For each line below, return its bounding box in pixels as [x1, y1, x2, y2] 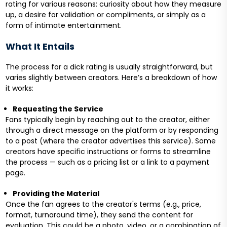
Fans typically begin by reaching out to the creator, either [5, 115, 210, 125]
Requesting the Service [12, 104, 103, 115]
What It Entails [5, 40, 74, 53]
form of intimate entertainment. [5, 20, 122, 31]
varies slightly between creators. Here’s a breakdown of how [5, 72, 217, 83]
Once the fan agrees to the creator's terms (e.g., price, [5, 199, 201, 210]
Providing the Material [12, 188, 99, 199]
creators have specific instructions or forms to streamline [5, 146, 211, 157]
